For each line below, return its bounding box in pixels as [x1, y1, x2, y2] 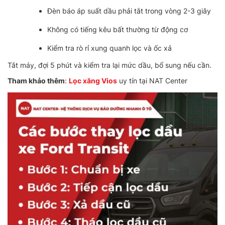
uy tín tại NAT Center [117, 76, 187, 85]
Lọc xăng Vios [69, 76, 117, 85]
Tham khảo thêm [8, 76, 65, 85]
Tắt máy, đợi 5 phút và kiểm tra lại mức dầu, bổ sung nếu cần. [8, 61, 211, 70]
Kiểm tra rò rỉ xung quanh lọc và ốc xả [47, 44, 172, 53]
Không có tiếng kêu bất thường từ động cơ [47, 25, 188, 34]
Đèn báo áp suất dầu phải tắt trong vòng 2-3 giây [47, 7, 211, 16]
